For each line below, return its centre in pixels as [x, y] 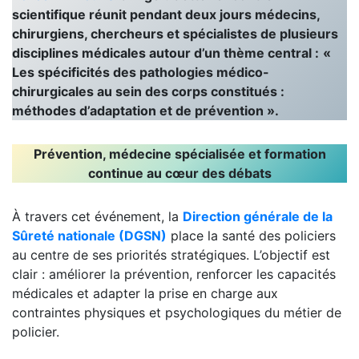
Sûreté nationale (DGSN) [89, 235]
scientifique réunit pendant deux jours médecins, [166, 14]
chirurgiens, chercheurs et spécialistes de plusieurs [175, 33]
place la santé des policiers [251, 235]
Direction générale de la [258, 216]
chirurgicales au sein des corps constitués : [148, 91]
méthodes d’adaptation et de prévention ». [145, 110]
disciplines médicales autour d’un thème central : [165, 52]
